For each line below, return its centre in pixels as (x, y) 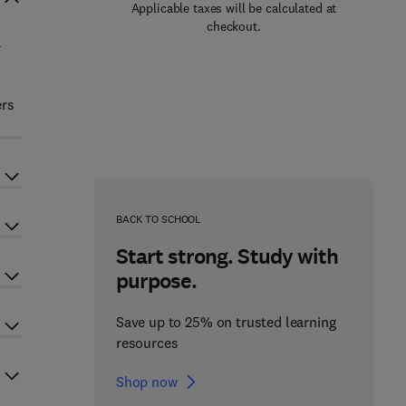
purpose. (156, 281)
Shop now (146, 382)
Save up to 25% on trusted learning (226, 322)
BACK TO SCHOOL (159, 219)
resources (147, 343)
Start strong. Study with (227, 256)
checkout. (234, 26)
